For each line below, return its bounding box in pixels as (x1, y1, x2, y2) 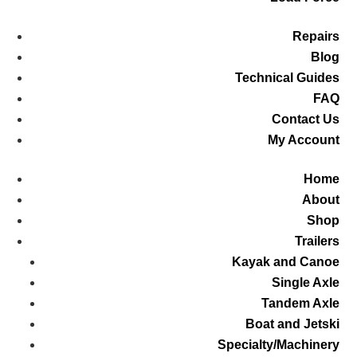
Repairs (292, 29, 339, 44)
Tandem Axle (261, 296, 339, 311)
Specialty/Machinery (217, 338, 339, 352)
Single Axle (271, 276, 339, 290)
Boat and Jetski (245, 317, 339, 331)
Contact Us (271, 112, 339, 127)
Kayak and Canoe (231, 255, 339, 269)
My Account (267, 133, 339, 147)
